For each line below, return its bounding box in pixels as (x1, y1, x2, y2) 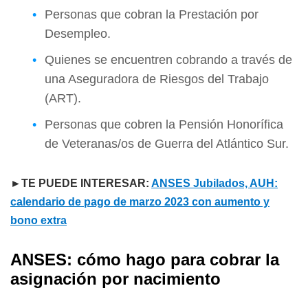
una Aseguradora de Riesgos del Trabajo (45, 72, 269, 86)
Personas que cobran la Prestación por (45, 8, 258, 21)
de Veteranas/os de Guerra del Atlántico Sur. (45, 137, 289, 151)
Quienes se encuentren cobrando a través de (45, 53, 292, 67)
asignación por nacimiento (10, 269, 221, 288)
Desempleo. (45, 27, 111, 41)
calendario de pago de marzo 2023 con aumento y (10, 196, 269, 208)
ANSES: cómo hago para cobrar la (10, 250, 279, 269)
